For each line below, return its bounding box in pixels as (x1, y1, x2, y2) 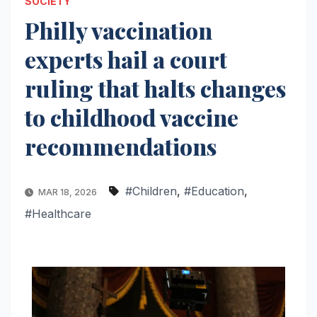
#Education (184, 183, 244, 198)
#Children (125, 183, 177, 198)
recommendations (25, 130, 217, 161)
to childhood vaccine (25, 101, 238, 132)
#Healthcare (25, 206, 91, 221)
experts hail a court (25, 43, 227, 74)
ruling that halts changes (25, 72, 286, 103)
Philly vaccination (25, 14, 212, 45)
